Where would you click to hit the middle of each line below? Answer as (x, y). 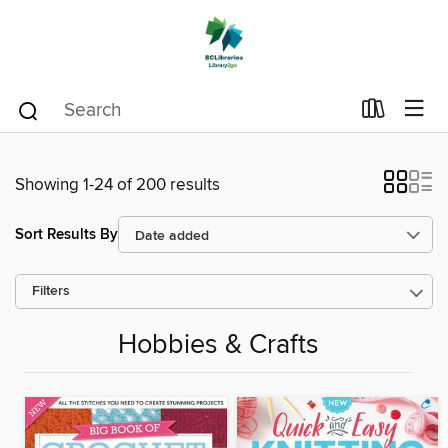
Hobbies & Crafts (218, 346)
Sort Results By (66, 234)
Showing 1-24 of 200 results (117, 185)
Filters (51, 291)
